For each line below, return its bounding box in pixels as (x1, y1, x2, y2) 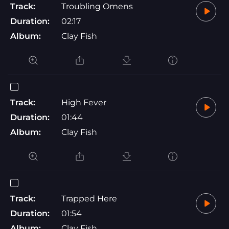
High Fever (61, 97, 106, 107)
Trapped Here (61, 193, 117, 203)
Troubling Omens (61, 1, 133, 11)
